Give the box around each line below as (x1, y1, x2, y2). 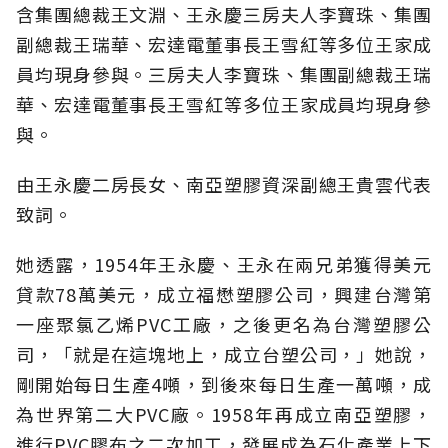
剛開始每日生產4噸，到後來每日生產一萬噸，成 (16, 371, 432, 398)
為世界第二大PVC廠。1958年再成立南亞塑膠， (16, 401, 432, 428)
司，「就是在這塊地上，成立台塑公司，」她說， (16, 341, 432, 368)
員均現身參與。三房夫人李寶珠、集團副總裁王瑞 (16, 61, 432, 88)
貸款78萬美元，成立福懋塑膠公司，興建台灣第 (16, 281, 432, 308)
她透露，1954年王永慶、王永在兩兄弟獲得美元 (16, 251, 432, 278)
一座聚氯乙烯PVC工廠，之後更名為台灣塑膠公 (16, 311, 432, 338)
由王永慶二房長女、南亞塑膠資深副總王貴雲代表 (16, 171, 432, 198)
